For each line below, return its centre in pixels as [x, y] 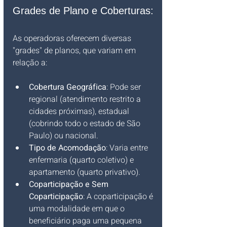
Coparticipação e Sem [70, 184]
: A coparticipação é [119, 197]
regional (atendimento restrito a [86, 99]
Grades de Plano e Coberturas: [83, 11]
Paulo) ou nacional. [64, 136]
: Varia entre [128, 148]
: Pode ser [125, 87]
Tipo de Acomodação [67, 148]
